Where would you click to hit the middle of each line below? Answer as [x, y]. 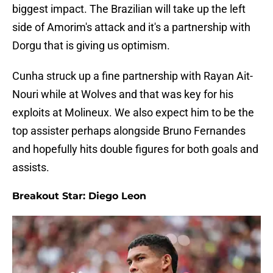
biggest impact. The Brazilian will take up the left [129, 9]
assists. [31, 168]
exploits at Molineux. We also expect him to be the [133, 113]
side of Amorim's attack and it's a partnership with [131, 27]
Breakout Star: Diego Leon [79, 196]
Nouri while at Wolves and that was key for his [123, 94]
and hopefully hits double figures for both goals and [135, 149]
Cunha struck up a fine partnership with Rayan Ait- [133, 76]
